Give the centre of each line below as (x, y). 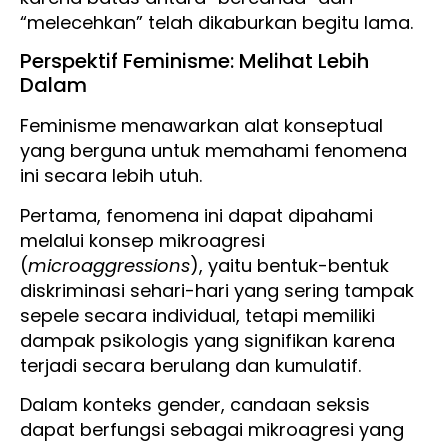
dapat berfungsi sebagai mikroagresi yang (212, 430)
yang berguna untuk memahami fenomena (213, 151)
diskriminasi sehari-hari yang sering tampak (217, 290)
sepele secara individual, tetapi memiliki (197, 315)
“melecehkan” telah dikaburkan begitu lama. (216, 23)
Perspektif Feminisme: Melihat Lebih (194, 61)
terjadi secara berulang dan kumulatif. (193, 365)
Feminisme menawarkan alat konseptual (201, 126)
